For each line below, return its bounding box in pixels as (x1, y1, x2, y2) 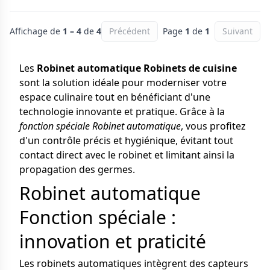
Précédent (109, 25, 150, 37)
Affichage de (10, 25, 63, 37)
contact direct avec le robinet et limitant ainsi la (19, 148, 234, 162)
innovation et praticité (19, 229, 206, 254)
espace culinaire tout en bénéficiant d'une (19, 90, 210, 104)
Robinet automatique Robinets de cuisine (37, 61, 237, 75)
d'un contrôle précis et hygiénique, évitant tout (19, 134, 233, 147)
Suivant (222, 25, 253, 37)
